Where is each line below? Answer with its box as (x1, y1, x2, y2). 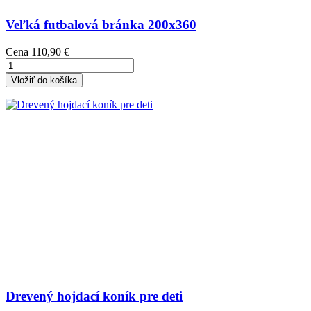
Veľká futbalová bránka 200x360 (6, 17, 196, 33)
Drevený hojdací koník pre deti (6, 288, 183, 303)
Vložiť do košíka (11, 75, 77, 86)
